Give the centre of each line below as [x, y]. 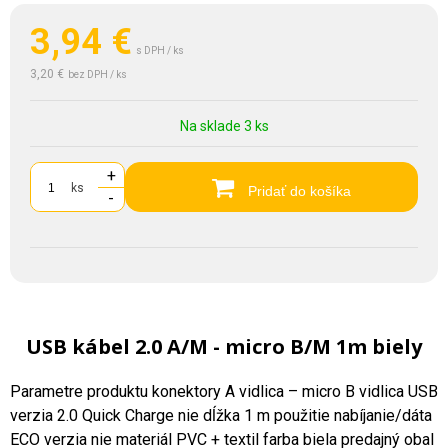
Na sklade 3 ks [224, 125]
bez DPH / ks [97, 74]
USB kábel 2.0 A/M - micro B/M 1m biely [224, 346]
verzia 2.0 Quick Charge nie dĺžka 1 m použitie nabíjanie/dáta [221, 415]
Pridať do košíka [297, 190]
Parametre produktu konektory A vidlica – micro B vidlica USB [224, 391]
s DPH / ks [160, 50]
